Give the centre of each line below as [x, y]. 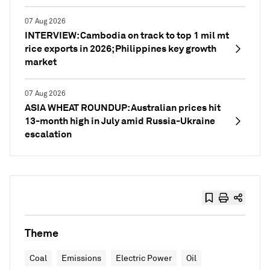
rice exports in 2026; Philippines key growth [121, 49]
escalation [48, 134]
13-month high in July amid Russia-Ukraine [120, 121]
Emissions [81, 258]
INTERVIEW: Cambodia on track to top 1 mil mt [127, 35]
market [41, 62]
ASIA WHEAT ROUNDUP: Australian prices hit [123, 108]
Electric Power [144, 258]
